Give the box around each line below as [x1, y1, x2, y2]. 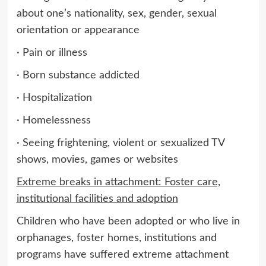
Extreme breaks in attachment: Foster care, [16, 176, 220, 188]
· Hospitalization [16, 92, 92, 103]
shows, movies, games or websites [16, 154, 178, 165]
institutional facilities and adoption [16, 193, 178, 204]
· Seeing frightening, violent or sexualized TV [16, 137, 224, 148]
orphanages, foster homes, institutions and [16, 232, 217, 243]
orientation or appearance [16, 24, 140, 36]
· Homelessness [16, 115, 91, 126]
